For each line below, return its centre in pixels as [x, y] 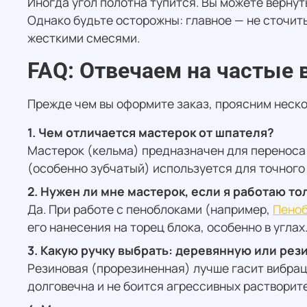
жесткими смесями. [84, 38]
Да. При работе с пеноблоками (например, [150, 209]
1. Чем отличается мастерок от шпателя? [151, 133]
